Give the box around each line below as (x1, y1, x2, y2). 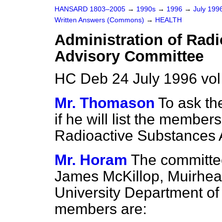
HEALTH (155, 16, 182, 24)
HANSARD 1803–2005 (55, 5, 125, 13)
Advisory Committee (55, 48, 204, 65)
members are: (55, 201, 147, 217)
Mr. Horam (55, 152, 127, 168)
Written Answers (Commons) (55, 16, 146, 24)
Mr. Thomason (55, 95, 155, 111)
